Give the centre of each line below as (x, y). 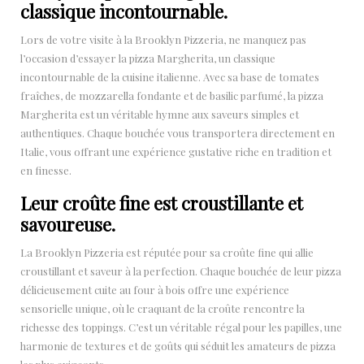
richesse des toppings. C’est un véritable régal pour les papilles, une (181, 327)
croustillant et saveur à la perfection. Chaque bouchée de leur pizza (181, 271)
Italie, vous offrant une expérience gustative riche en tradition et (176, 151)
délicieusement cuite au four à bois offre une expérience (155, 289)
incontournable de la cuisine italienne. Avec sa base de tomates (170, 76)
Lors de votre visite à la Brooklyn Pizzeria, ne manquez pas (163, 39)
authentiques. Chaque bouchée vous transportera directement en (178, 132)
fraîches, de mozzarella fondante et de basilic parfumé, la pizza (172, 95)
